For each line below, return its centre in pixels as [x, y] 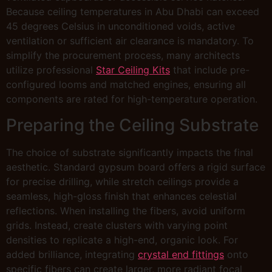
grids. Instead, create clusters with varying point [117, 225]
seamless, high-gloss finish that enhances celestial [121, 196]
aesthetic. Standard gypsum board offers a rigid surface [136, 167]
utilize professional [51, 70]
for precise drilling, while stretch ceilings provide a [122, 181]
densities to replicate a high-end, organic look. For [122, 240]
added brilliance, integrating [72, 254]
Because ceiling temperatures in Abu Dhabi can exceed [133, 12]
